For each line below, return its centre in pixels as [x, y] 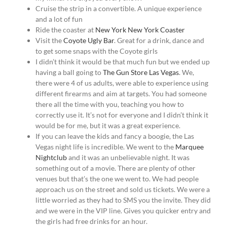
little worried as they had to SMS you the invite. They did [123, 200]
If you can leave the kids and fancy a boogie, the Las [115, 136]
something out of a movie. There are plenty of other [116, 168]
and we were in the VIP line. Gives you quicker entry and [123, 211]
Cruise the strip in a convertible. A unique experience [119, 9]
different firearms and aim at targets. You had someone [121, 94]
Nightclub [51, 158]
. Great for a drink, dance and [159, 41]
